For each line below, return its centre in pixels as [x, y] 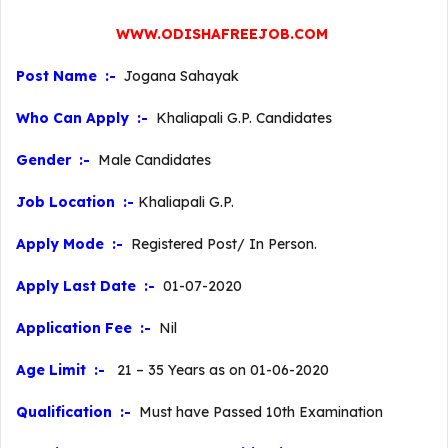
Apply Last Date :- [87, 286]
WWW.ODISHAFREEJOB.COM [222, 34]
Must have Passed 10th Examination [259, 412]
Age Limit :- [62, 370]
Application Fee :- [85, 328]
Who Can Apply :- [82, 118]
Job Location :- [75, 202]
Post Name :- [68, 76]
